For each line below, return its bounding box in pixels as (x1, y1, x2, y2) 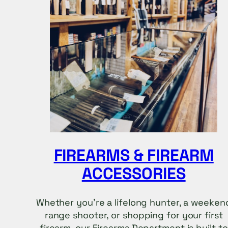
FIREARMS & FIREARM (53, 145, 214, 165)
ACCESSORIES (81, 163, 186, 184)
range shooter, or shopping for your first (44, 209, 223, 221)
